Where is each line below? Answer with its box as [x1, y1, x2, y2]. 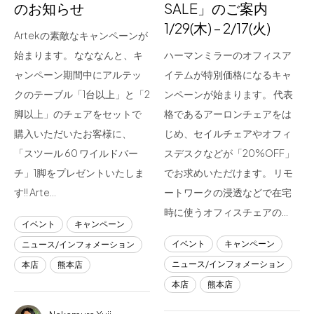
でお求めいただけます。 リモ [164, 166, 293, 179]
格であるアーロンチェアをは [164, 107, 292, 120]
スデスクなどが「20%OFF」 [164, 146, 294, 159]
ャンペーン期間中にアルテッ [14, 68, 142, 81]
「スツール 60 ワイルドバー [14, 146, 138, 159]
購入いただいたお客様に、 [14, 127, 132, 139]
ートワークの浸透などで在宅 [164, 186, 292, 198]
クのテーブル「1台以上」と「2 [14, 88, 150, 100]
